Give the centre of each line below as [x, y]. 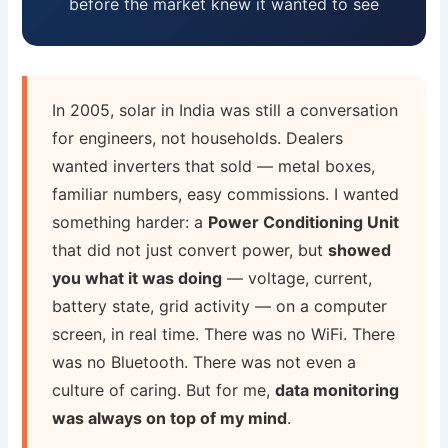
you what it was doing [137, 278]
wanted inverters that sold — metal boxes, [214, 166]
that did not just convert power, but [190, 250]
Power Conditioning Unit [304, 222]
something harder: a [130, 222]
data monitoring [337, 390]
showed [360, 250]
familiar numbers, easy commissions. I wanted [226, 194]
